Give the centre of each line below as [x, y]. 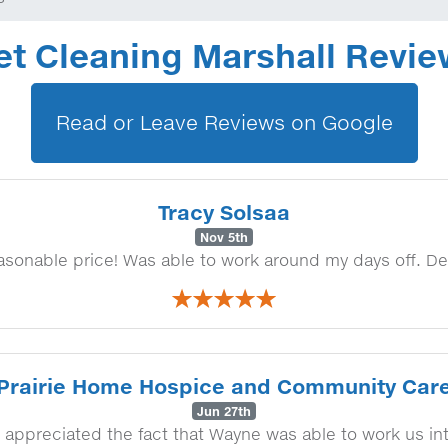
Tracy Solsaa [224, 212]
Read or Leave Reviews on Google [224, 122]
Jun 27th [224, 411]
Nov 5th [224, 237]
